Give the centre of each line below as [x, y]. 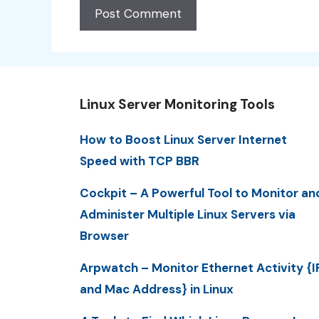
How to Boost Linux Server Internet [183, 139]
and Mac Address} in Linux [157, 289]
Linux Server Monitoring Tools [177, 104]
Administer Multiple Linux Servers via [188, 214]
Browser [104, 235]
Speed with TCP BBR [140, 161]
